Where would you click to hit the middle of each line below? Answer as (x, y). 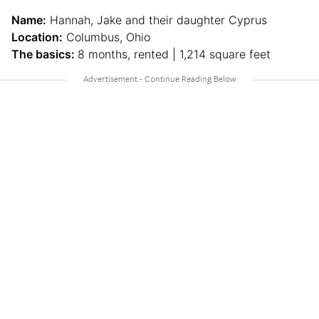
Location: (37, 37)
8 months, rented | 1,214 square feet (174, 54)
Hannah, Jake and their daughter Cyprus (157, 20)
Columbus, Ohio (106, 37)
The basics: (45, 54)
